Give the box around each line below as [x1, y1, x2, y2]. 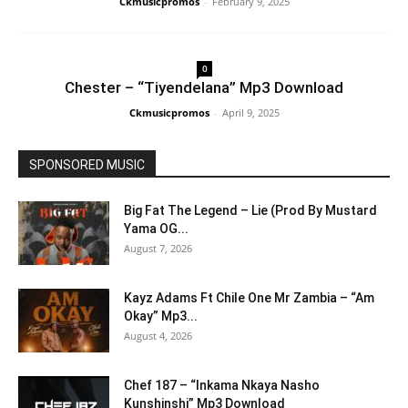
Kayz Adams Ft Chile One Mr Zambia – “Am [124, 291, 374, 305]
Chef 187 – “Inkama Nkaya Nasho [124, 378, 320, 393]
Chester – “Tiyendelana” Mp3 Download [65, 78, 343, 97]
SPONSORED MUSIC [29, 158, 145, 172]
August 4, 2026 [124, 329, 192, 342]
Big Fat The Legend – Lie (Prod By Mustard [124, 203, 377, 218]
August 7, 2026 [124, 241, 192, 255]
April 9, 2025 [221, 106, 280, 119]
